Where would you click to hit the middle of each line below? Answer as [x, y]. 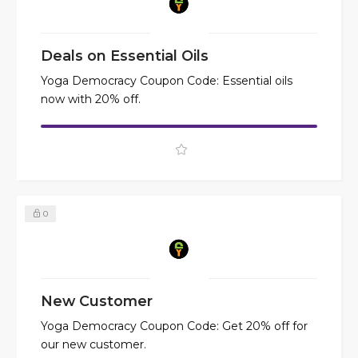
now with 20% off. [91, 99]
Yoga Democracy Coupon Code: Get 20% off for [174, 326]
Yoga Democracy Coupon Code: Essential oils [167, 81]
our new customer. [93, 345]
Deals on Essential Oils [125, 56]
